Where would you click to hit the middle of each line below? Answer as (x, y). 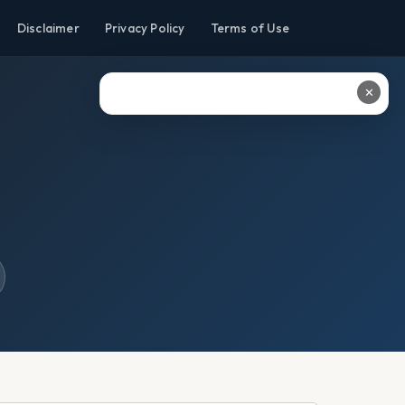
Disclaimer (48, 28)
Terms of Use (250, 28)
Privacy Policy (145, 28)
